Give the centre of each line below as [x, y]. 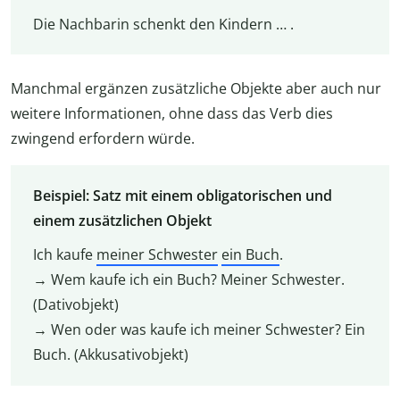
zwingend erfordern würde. [103, 139]
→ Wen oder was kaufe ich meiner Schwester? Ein [199, 330]
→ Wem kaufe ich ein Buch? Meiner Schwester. [188, 280]
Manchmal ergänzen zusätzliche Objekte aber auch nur [196, 89]
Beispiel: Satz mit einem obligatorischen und [182, 196]
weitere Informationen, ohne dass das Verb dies [172, 114]
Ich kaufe [64, 255]
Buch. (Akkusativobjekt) [110, 355]
